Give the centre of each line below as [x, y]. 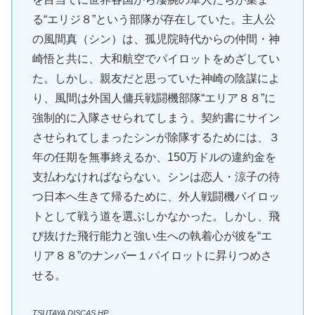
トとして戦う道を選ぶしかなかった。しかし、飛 [156, 217]
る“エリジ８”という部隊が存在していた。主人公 [154, 20]
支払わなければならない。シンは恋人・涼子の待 [156, 177]
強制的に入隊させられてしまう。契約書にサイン [156, 118]
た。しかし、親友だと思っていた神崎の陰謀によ [156, 79]
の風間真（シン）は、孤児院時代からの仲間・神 [156, 39]
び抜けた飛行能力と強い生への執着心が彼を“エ [152, 236]
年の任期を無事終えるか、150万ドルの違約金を [154, 157]
